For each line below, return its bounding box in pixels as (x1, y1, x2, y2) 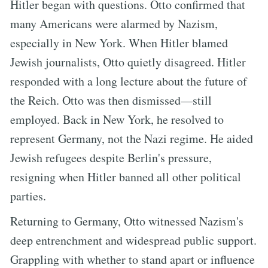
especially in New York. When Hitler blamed (10, 34, 228, 51)
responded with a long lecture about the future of (10, 72, 247, 89)
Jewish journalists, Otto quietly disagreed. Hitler (10, 53, 246, 70)
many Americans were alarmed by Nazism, (10, 15, 218, 32)
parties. (10, 187, 46, 204)
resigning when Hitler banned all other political (10, 168, 241, 185)
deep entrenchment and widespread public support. (10, 232, 257, 248)
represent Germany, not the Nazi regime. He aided (10, 130, 253, 147)
